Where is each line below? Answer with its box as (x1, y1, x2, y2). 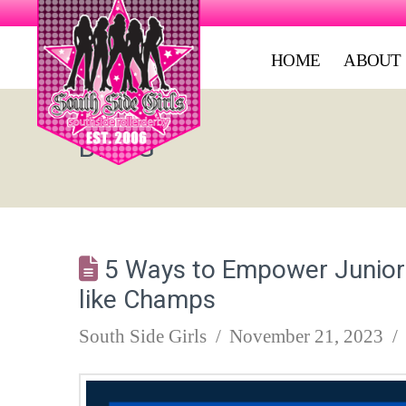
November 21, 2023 (229, 325, 384, 348)
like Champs (79, 285, 216, 315)
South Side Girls (79, 325, 207, 348)
